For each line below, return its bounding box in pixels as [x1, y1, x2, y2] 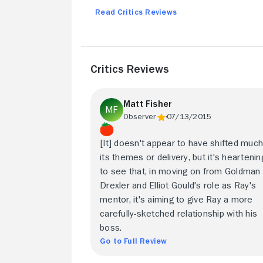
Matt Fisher [123, 99, 173, 109]
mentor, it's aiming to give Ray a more [100, 195, 253, 204]
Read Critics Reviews [95, 8, 177, 16]
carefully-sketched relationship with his [100, 209, 258, 218]
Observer [123, 112, 157, 120]
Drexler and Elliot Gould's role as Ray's [100, 181, 257, 190]
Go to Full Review [100, 237, 167, 245]
